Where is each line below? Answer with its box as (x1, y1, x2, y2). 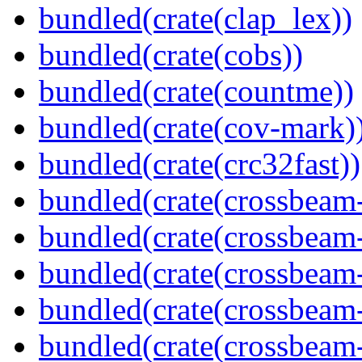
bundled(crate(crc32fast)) (39, 146, 360, 182)
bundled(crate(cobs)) (39, 37, 303, 73)
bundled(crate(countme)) (39, 74, 354, 109)
